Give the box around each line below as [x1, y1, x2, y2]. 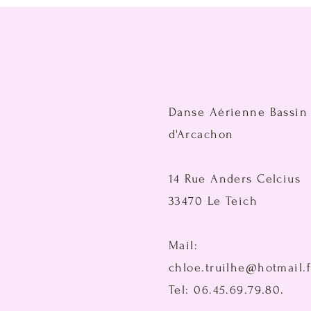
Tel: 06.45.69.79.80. [169, 283, 285, 296]
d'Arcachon [169, 128, 234, 141]
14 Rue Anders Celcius [169, 172, 301, 185]
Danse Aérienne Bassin [169, 106, 308, 119]
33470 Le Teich [169, 194, 262, 208]
